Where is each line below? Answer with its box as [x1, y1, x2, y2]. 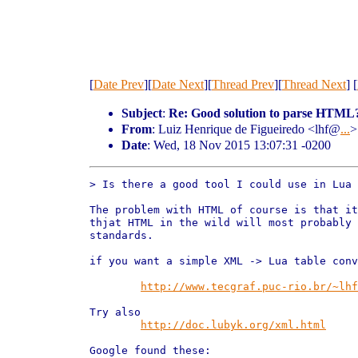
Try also [89, 306, 141, 318]
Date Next [152, 78, 204, 91]
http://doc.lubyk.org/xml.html [141, 319, 326, 331]
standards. [89, 229, 153, 241]
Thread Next [282, 78, 346, 91]
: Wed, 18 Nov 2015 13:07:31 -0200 [147, 138, 331, 152]
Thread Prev [212, 78, 274, 91]
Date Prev [93, 78, 144, 91]
